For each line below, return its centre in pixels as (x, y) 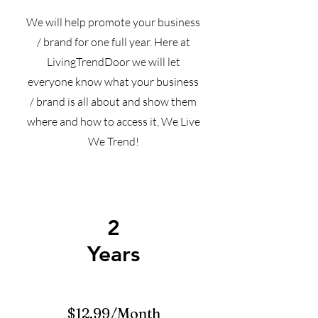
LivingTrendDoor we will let (113, 62)
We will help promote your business (113, 22)
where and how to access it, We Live (113, 121)
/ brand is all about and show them (113, 102)
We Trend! (113, 141)
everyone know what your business (113, 82)
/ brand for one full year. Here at (113, 42)
